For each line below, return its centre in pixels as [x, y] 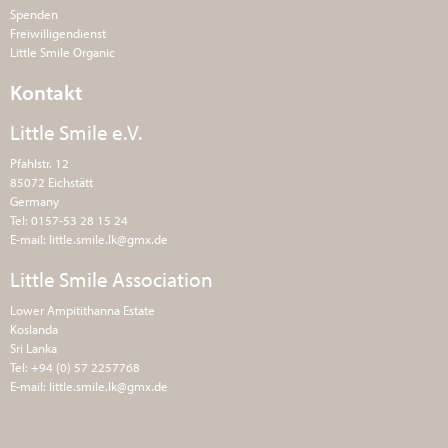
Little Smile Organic [62, 52]
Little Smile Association [111, 279]
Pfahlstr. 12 [39, 163]
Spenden [34, 14]
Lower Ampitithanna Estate [82, 310]
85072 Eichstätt [51, 182]
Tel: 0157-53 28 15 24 [69, 220]
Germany [34, 201]
